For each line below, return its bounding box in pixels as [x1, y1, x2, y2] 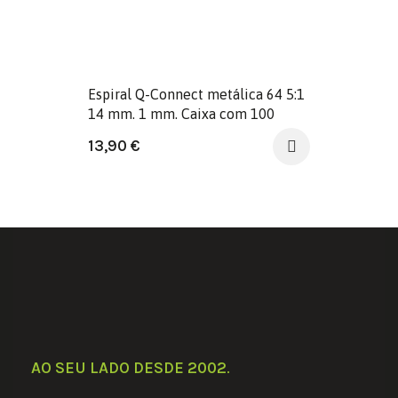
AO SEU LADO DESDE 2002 [31, 357, 227, 378]
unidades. [88, 125, 148, 142]
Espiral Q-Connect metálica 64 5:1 [88, 86, 305, 103]
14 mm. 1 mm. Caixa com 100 [88, 106, 275, 123]
